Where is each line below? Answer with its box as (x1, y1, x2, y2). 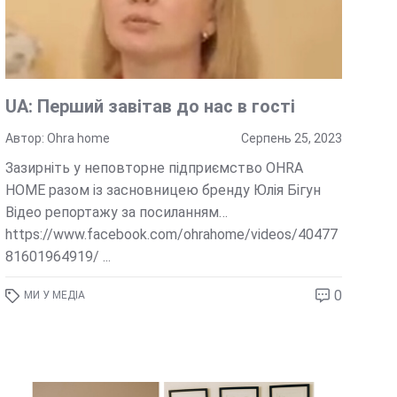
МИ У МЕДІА (24, 289, 86, 302)
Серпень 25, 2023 (241, 131, 343, 146)
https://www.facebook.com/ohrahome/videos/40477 (5, 226, 339, 244)
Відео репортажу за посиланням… (5, 204, 229, 222)
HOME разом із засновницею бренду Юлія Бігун (5, 182, 322, 199)
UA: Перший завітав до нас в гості (5, 96, 296, 118)
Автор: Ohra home (5, 131, 111, 146)
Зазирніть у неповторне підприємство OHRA (5, 160, 304, 177)
